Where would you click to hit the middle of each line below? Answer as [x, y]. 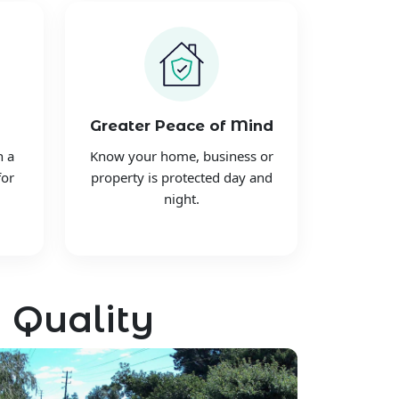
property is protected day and [181, 177]
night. [181, 198]
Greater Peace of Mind [181, 126]
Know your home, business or [181, 155]
